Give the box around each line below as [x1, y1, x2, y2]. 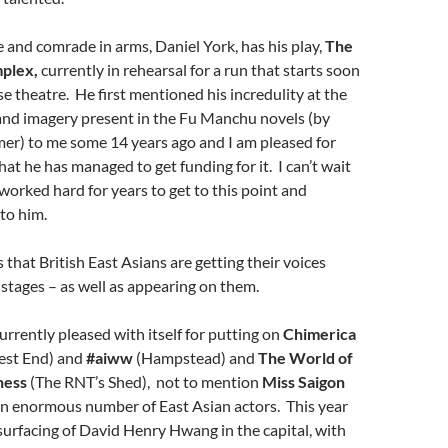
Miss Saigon [262, 372, 345, 391]
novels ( [260, 108, 313, 127]
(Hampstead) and [133, 348, 258, 367]
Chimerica [283, 324, 356, 343]
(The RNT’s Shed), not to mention [27, 372, 262, 391]
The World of [258, 348, 353, 367]
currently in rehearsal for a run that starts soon [38, 60, 360, 79]
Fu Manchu [179, 108, 260, 127]
